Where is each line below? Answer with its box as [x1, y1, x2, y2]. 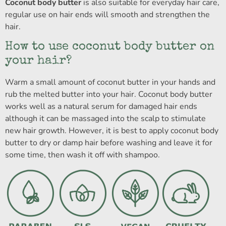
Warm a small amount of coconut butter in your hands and [5, 77, 215, 88]
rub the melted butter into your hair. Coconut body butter [5, 89, 212, 100]
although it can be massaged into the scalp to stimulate [5, 113, 206, 125]
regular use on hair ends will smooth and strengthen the [5, 9, 210, 20]
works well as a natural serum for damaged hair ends [5, 101, 197, 112]
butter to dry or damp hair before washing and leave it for [5, 137, 212, 149]
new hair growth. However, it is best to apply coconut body [5, 125, 218, 137]
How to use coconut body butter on [5, 41, 214, 53]
